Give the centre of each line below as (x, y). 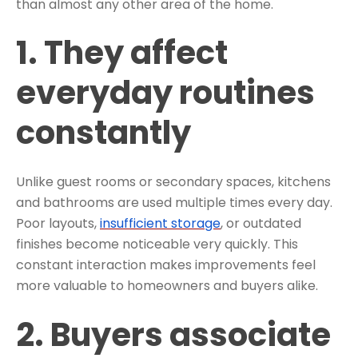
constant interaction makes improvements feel (166, 265)
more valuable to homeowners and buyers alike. (167, 286)
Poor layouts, (58, 224)
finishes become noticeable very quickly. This (157, 245)
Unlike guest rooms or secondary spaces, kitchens (173, 182)
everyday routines (165, 93)
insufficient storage (160, 224)
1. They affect (122, 53)
